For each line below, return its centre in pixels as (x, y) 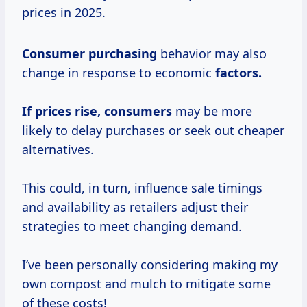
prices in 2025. (64, 13)
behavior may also (212, 54)
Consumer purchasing (89, 54)
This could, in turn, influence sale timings (142, 188)
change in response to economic (119, 73)
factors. (238, 73)
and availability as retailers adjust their (135, 207)
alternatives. (58, 150)
